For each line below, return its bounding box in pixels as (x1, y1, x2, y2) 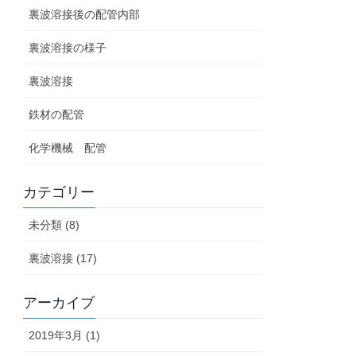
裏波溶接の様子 (29, 41, 107, 55)
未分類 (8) (29, 219, 80, 232)
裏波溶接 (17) (29, 252, 98, 265)
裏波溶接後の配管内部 (29, 8, 141, 21)
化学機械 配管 (29, 141, 107, 155)
